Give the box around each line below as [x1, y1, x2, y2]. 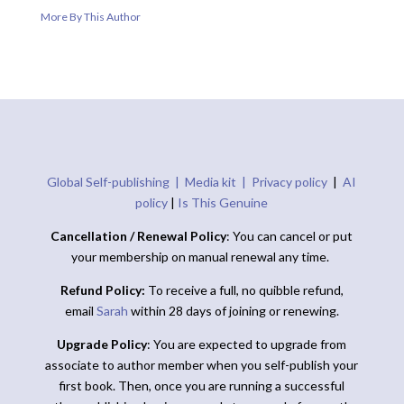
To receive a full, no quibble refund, [144, 281, 344, 298]
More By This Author [40, 9, 141, 23]
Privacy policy [252, 173, 328, 189]
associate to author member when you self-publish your [45, 356, 359, 372]
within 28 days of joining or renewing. [130, 302, 339, 318]
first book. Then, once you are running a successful [59, 377, 345, 393]
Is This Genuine [178, 194, 269, 210]
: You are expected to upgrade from [147, 335, 347, 352]
